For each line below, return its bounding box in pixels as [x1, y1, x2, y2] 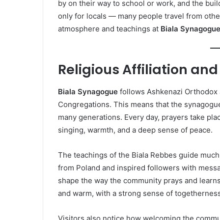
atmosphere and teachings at [58, 24, 161, 33]
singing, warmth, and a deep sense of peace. [58, 125, 213, 135]
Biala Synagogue [58, 86, 118, 96]
